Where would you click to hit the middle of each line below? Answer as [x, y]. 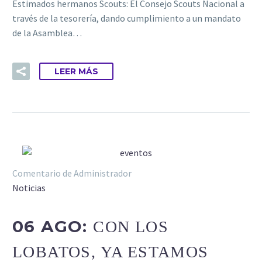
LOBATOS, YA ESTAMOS [111, 251]
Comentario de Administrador [72, 173]
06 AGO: [53, 226]
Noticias [29, 188]
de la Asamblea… [47, 33]
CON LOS [131, 226]
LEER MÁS [76, 71]
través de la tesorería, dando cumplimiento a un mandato [127, 18]
